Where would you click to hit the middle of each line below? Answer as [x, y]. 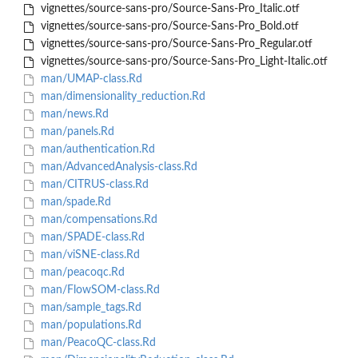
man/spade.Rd [74, 203]
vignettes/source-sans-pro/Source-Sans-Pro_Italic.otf [168, 9]
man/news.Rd [73, 115]
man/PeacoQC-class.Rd [96, 343]
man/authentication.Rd [96, 150]
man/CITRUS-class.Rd [93, 185]
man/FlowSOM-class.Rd [98, 290]
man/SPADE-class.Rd [91, 238]
